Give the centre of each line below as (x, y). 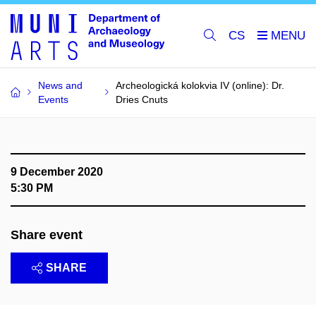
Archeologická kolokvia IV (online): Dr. (200, 85)
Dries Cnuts (141, 99)
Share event (47, 235)
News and (60, 85)
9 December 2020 (57, 172)
